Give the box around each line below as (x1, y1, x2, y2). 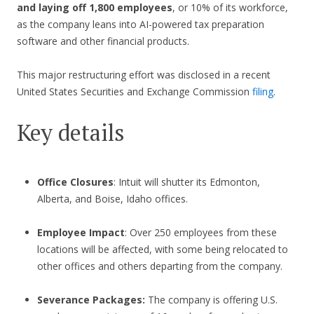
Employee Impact (36, 226, 125, 240)
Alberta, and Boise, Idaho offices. (36, 192, 188, 206)
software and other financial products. (17, 34, 189, 48)
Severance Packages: (36, 293, 148, 307)
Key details (17, 118, 125, 148)
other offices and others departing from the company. (36, 259, 282, 273)
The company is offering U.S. (147, 293, 278, 307)
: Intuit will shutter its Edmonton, (113, 175, 260, 189)
